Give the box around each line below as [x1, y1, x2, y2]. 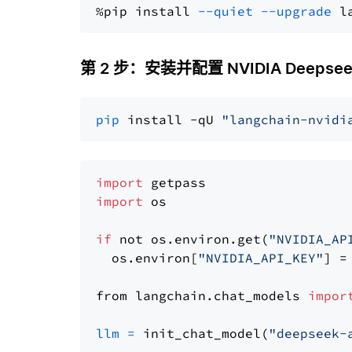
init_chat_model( [135, 325, 269, 341]
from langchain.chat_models [96, 288, 308, 303]
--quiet [198, 3, 253, 19]
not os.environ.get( [112, 231, 269, 247]
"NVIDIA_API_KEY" [198, 250, 324, 266]
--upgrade [261, 3, 332, 19]
